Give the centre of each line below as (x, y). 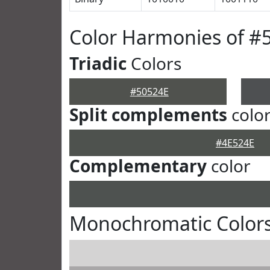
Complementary (138, 166)
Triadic (98, 63)
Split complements (148, 115)
